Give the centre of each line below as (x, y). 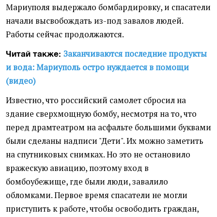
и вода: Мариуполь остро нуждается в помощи (97, 68)
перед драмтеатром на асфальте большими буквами (108, 128)
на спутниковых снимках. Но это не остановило (98, 155)
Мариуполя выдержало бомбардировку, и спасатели (108, 8)
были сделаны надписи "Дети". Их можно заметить (105, 141)
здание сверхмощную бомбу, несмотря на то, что (101, 114)
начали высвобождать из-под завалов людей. (94, 21)
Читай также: (35, 54)
